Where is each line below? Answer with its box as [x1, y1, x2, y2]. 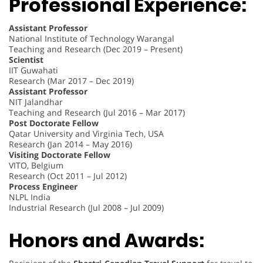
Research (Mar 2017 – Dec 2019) [9, 75, 134, 86]
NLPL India [9, 191, 50, 203]
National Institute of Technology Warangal [9, 32, 174, 44]
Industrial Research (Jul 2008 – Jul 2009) [9, 201, 164, 213]
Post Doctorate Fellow [9, 117, 99, 129]
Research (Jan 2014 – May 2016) [9, 138, 132, 150]
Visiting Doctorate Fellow [9, 149, 110, 160]
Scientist [9, 53, 43, 65]
